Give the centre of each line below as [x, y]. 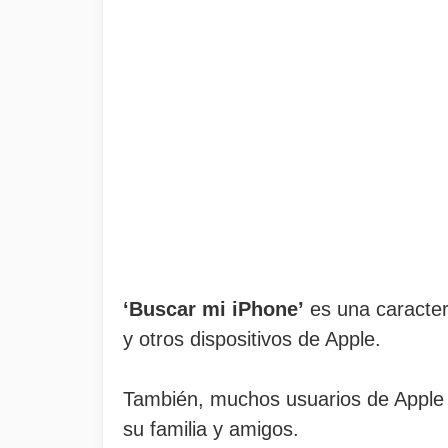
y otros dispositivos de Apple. [252, 339]
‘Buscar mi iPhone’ [213, 309]
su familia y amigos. [211, 429]
